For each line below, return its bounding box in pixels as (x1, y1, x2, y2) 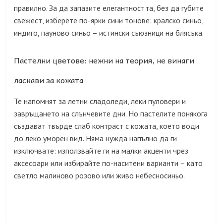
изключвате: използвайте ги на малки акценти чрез (14, 146, 189, 156)
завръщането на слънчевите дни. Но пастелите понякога (14, 109, 208, 119)
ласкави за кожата (14, 73, 84, 87)
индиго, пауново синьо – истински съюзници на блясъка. (14, 28, 204, 38)
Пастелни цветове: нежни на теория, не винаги (14, 54, 195, 67)
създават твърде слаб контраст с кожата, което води (14, 121, 200, 131)
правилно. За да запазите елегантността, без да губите (14, 3, 204, 13)
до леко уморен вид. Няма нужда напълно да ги (14, 133, 177, 144)
